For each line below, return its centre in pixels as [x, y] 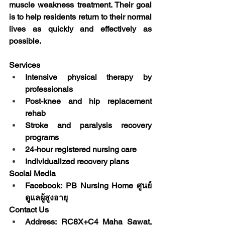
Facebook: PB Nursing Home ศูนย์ [88, 185]
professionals [49, 89]
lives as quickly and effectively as [80, 29]
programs [42, 137]
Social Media [32, 173]
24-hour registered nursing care [81, 149]
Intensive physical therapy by [88, 77]
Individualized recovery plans [77, 161]
